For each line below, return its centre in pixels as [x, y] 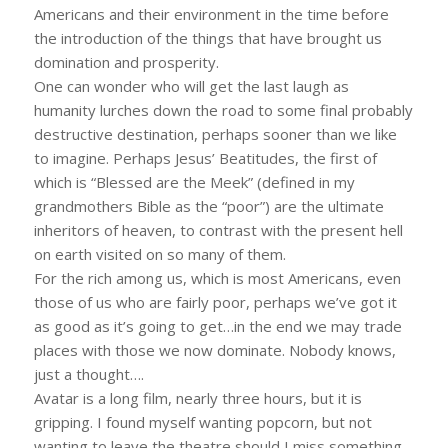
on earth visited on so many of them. [159, 253]
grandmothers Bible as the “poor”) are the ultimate [208, 205]
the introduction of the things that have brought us [207, 37]
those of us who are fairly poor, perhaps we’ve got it [215, 301]
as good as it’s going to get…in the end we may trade [217, 325]
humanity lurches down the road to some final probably [223, 109]
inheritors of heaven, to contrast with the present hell [218, 229]
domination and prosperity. [126, 61]
